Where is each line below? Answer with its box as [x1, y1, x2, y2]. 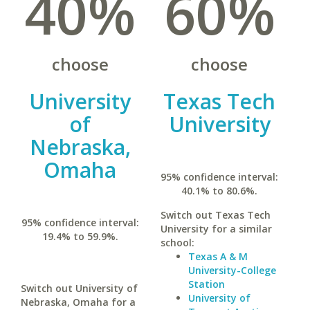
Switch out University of [21, 282, 138, 295]
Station [188, 277, 225, 291]
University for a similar [160, 222, 272, 235]
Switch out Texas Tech [160, 208, 271, 221]
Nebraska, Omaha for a [21, 295, 136, 309]
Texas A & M [188, 250, 248, 263]
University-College [188, 264, 276, 277]
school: [160, 236, 194, 249]
